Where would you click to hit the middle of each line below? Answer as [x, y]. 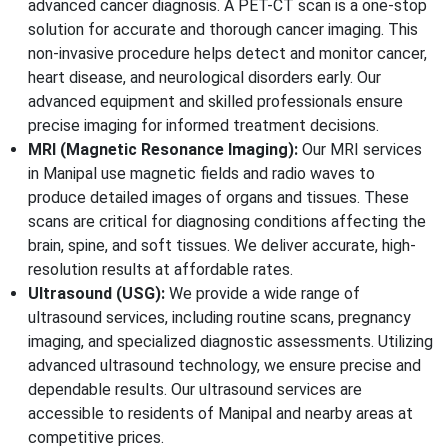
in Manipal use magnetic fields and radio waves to [201, 174]
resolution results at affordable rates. [160, 270]
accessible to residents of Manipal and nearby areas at [220, 414]
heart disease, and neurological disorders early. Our [204, 78]
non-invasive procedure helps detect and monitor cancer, [227, 54]
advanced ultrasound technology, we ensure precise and [224, 366]
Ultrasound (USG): [98, 294]
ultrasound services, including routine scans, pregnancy [219, 318]
